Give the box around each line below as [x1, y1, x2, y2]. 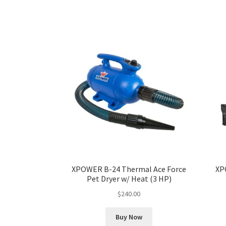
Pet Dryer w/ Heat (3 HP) [86, 174, 172, 184]
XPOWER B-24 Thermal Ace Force [72, 164, 187, 175]
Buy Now [116, 212, 143, 222]
